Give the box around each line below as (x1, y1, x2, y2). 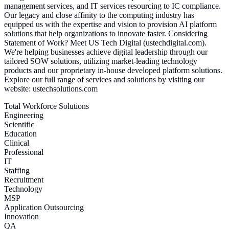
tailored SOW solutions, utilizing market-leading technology (4, 56, 197, 65)
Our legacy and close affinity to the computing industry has (4, 10, 194, 19)
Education (4, 129, 37, 138)
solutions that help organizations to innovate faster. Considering (4, 29, 208, 38)
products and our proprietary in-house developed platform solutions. (4, 65, 222, 75)
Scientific (4, 120, 34, 129)
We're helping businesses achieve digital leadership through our (4, 47, 208, 56)
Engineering (4, 110, 43, 120)
